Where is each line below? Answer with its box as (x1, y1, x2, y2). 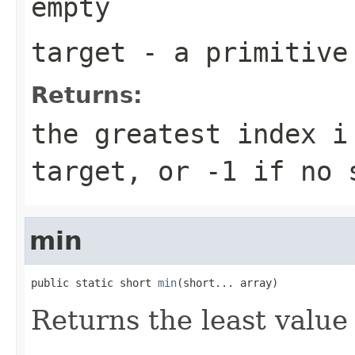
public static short (31, 276, 158, 289)
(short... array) (177, 276, 278, 289)
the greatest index (31, 117, 332, 150)
